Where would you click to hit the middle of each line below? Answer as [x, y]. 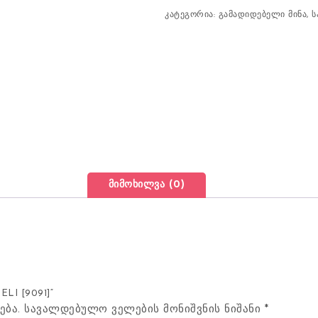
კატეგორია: [192, 15]
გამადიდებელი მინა [263, 15]
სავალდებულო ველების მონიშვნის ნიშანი [144, 310]
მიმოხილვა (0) [147, 185]
